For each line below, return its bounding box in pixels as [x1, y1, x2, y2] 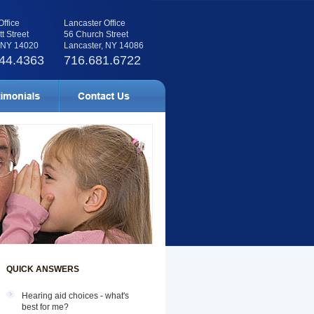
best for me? [22, 302, 69, 312]
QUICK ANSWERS [6, 264, 79, 274]
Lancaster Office [64, 18, 125, 28]
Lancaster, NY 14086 [64, 41, 144, 50]
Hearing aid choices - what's [22, 291, 129, 301]
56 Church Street [64, 29, 128, 39]
